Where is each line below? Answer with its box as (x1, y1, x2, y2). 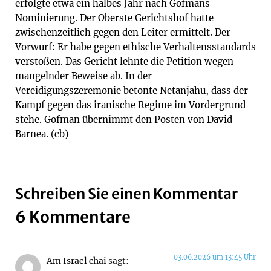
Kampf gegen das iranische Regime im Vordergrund (15, 99, 246, 111)
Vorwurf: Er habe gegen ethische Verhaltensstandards (15, 41, 256, 53)
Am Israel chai (47, 255, 106, 266)
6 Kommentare (15, 206, 131, 227)
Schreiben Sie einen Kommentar (15, 184, 238, 203)
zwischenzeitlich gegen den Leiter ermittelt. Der (15, 26, 230, 38)
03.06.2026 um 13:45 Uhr (174, 252, 256, 261)
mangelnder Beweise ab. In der (15, 70, 152, 82)
